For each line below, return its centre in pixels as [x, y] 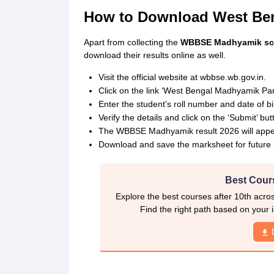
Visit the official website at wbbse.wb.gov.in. [182, 77]
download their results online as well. [154, 55]
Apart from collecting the [132, 42]
